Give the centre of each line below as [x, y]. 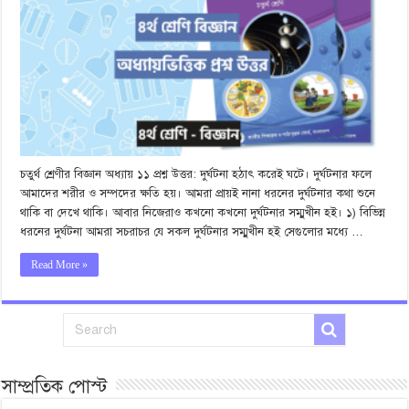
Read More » [60, 264]
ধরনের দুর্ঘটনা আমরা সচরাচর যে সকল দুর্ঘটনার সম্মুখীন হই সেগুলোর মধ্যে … [192, 231]
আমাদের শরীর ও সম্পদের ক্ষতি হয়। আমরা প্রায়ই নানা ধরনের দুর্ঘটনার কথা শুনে [198, 193]
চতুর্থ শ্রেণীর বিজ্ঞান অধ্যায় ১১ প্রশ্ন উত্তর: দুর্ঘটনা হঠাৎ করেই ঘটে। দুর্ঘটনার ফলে [196, 174]
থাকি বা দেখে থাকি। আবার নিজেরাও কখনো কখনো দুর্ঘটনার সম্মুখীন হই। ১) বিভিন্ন [203, 212]
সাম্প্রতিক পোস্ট [55, 386]
